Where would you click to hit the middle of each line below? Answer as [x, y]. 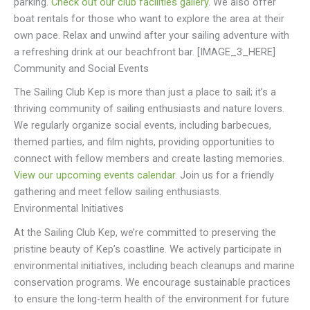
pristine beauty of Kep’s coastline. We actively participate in [148, 249]
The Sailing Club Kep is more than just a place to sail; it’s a [145, 92]
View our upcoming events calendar [94, 175]
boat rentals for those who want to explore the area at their [149, 19]
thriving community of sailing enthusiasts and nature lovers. [149, 109]
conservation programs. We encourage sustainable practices [152, 282]
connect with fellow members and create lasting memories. [149, 159]
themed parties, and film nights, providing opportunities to [144, 142]
